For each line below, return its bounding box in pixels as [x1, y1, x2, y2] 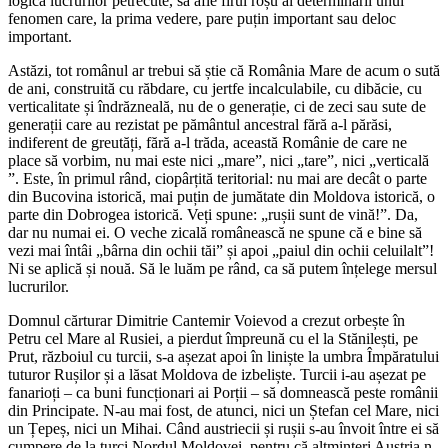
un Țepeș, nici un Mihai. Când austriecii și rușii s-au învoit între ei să [8, 420, 439, 438]
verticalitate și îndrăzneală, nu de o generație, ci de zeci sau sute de [8, 98, 426, 116]
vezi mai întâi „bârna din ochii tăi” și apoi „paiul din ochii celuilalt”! [8, 242, 434, 260]
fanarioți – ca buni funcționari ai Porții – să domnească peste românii [8, 384, 438, 402]
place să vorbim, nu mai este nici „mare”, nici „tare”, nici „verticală [8, 152, 429, 170]
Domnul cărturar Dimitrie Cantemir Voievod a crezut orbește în [8, 312, 405, 330]
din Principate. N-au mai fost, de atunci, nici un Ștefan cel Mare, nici [8, 402, 439, 420]
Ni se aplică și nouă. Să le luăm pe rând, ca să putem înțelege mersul [8, 260, 437, 278]
